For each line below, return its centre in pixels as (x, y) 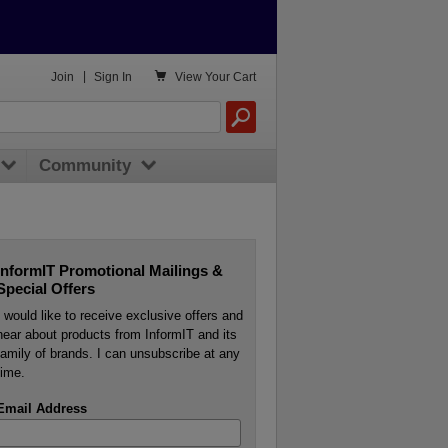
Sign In (113, 76)
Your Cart (230, 76)
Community (84, 166)
